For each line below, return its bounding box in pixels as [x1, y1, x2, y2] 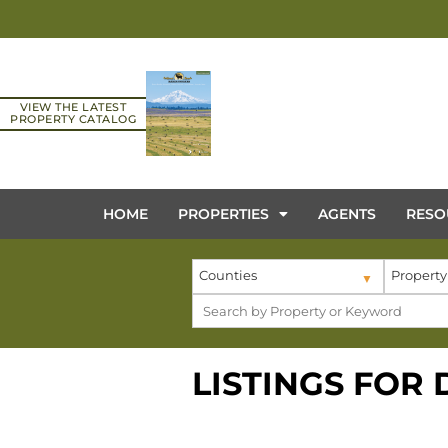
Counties [199, 267, 258, 283]
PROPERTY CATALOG [10, 112, 136, 126]
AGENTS [317, 204, 376, 223]
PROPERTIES [177, 204, 269, 223]
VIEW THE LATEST [19, 100, 127, 114]
